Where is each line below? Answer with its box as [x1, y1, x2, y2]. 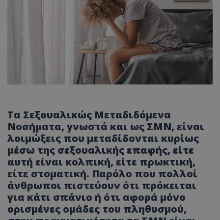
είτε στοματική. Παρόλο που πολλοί [7, 167, 197, 181]
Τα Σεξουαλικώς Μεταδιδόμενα [7, 108, 171, 122]
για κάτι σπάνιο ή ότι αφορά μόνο [7, 191, 186, 204]
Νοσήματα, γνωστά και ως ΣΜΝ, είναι [7, 120, 204, 134]
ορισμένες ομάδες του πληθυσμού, [7, 202, 187, 216]
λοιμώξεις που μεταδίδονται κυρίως [7, 132, 199, 145]
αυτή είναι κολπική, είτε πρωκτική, [7, 155, 195, 169]
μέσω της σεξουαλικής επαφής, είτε [7, 143, 194, 157]
